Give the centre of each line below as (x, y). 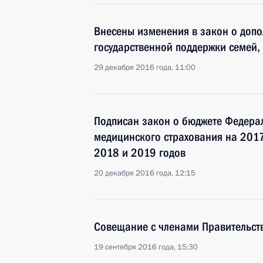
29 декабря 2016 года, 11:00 (145, 68)
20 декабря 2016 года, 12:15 (145, 173)
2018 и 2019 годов (140, 153)
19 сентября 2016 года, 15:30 (146, 247)
